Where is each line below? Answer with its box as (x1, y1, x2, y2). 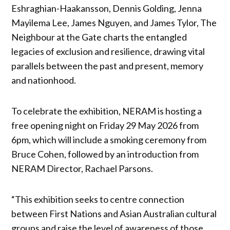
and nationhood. (11, 74, 78, 86)
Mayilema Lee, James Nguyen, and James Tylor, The (11, 16, 217, 28)
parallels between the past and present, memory (11, 60, 204, 71)
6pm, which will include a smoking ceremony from (11, 133, 207, 145)
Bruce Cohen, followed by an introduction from (11, 148, 199, 160)
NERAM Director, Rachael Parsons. (11, 162, 154, 174)
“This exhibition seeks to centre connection (11, 193, 185, 205)
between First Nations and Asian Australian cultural (11, 207, 217, 219)
